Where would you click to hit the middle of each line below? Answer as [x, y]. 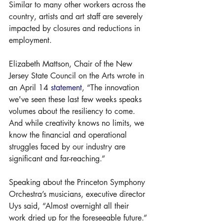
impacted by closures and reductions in [76, 28]
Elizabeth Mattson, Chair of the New [72, 64]
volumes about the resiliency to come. [73, 111]
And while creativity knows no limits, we [78, 123]
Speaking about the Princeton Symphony [78, 182]
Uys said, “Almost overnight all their [70, 206]
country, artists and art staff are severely [77, 16]
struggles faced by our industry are [68, 147]
